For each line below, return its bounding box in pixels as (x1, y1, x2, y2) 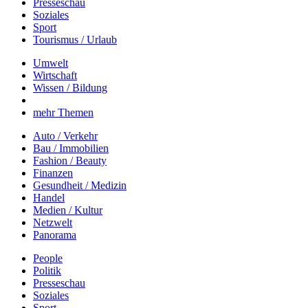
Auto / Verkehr (33, 130, 98, 142)
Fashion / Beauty (33, 155, 107, 166)
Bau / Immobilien (33, 142, 109, 154)
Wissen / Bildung (33, 82, 107, 93)
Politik (33, 265, 61, 276)
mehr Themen (33, 107, 93, 118)
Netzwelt (33, 217, 72, 228)
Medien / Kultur (33, 204, 102, 216)
